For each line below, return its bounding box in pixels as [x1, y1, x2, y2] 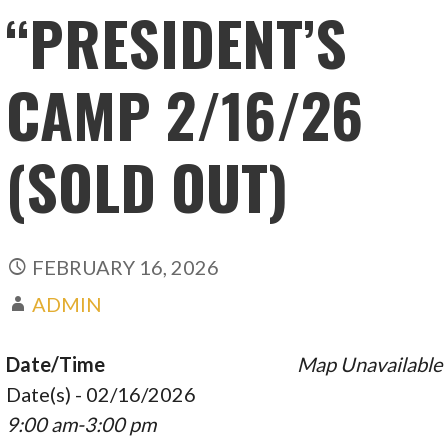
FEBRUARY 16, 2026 [32, 254, 220, 279]
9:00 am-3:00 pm [6, 411, 157, 436]
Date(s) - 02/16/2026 [6, 381, 197, 406]
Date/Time [6, 351, 106, 376]
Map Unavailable [296, 351, 442, 376]
